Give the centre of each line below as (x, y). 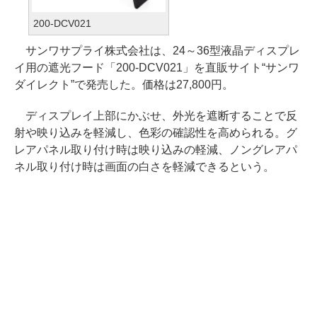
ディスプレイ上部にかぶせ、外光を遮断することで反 (156, 115)
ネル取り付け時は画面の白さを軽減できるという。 (144, 166)
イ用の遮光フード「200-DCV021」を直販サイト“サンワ (157, 67)
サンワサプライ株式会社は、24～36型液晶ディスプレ (157, 50)
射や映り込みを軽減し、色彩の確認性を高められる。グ (156, 132)
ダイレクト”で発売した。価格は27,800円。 (124, 84)
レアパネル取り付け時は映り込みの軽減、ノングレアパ (156, 149)
